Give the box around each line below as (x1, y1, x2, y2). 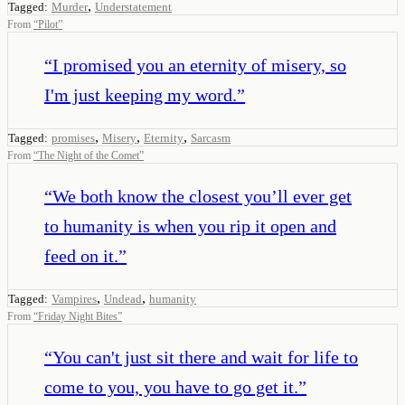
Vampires (52, 291, 97, 306)
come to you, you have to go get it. (44, 376, 298, 397)
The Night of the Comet (38, 148, 139, 162)
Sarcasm (191, 130, 231, 145)
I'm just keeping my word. (44, 84, 237, 105)
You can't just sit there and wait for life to (52, 346, 358, 367)
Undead (104, 291, 142, 306)
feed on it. (44, 245, 118, 266)
